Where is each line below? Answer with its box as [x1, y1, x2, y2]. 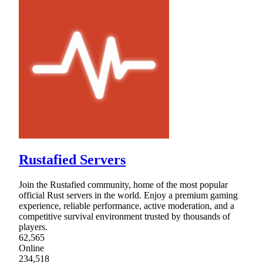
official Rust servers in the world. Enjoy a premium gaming [19, 190, 238, 201]
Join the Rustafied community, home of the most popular [19, 180, 228, 190]
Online [19, 243, 44, 254]
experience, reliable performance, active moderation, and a [19, 201, 234, 211]
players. [19, 222, 48, 232]
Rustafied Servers [19, 152, 126, 168]
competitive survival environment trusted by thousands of [19, 211, 230, 222]
